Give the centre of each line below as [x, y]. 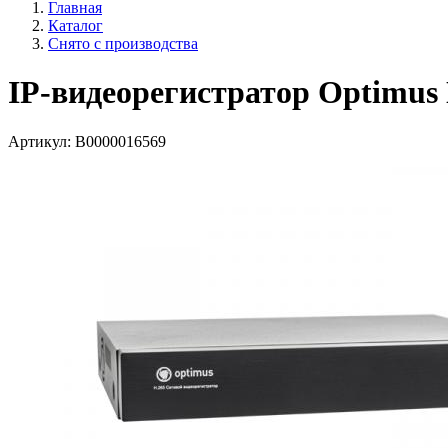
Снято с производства [123, 43]
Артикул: [39, 141]
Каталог [75, 25]
